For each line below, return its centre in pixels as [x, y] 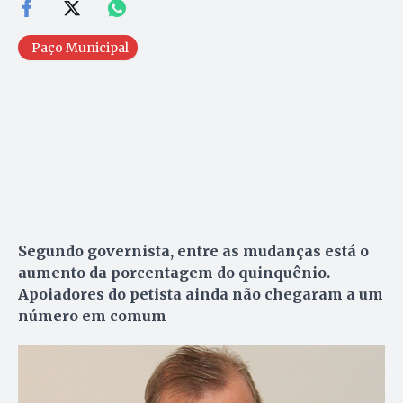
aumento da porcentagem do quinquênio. [174, 273]
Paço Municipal [80, 48]
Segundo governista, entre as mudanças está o [193, 251]
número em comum [92, 316]
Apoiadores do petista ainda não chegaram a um [201, 295]
